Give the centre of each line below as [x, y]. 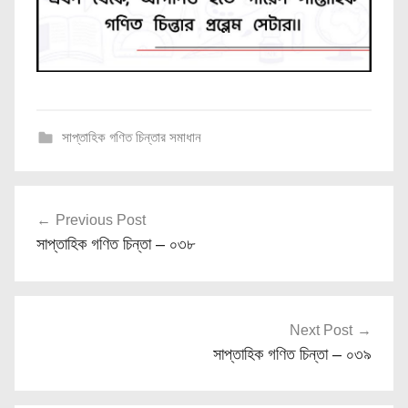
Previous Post [101, 220]
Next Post [321, 330]
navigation [72, 235]
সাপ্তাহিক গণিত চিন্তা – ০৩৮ [116, 245]
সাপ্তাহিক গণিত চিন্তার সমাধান [131, 138]
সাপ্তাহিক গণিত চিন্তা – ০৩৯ [292, 354]
